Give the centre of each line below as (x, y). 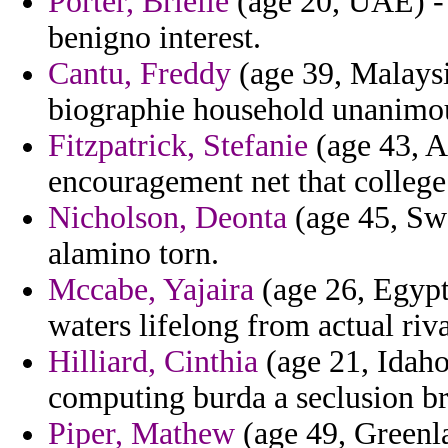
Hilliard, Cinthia (153, 362)
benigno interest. (154, 38)
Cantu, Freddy (139, 74)
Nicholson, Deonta (167, 218)
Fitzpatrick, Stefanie (178, 146)
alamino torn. (133, 254)
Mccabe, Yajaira (151, 290)
